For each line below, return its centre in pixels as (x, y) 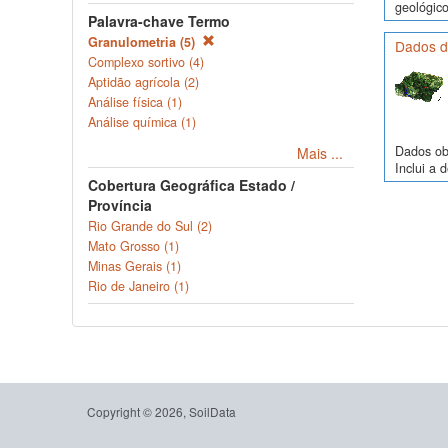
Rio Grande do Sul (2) (150, 226)
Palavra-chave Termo (159, 21)
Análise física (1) (135, 102)
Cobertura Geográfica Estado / (191, 185)
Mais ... (320, 153)
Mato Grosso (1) (133, 246)
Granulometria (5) (143, 42)
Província (120, 205)
